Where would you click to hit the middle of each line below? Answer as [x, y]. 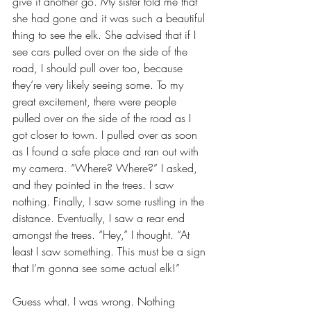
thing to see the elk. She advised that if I [106, 34]
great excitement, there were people [96, 101]
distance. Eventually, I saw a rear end [100, 218]
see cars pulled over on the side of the [102, 51]
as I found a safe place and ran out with [107, 151]
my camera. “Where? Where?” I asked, [107, 168]
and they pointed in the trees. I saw [95, 184]
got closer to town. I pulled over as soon [107, 134]
